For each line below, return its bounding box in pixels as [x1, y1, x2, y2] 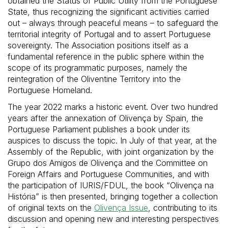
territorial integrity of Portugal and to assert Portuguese [8, 28, 211, 39]
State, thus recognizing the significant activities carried [8, 6, 209, 17]
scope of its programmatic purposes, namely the [8, 62, 187, 73]
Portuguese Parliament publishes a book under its [8, 124, 190, 134]
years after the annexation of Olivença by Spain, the [8, 112, 203, 123]
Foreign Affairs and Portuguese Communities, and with [8, 168, 209, 179]
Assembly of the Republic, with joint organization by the [8, 146, 214, 157]
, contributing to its [148, 202, 217, 213]
